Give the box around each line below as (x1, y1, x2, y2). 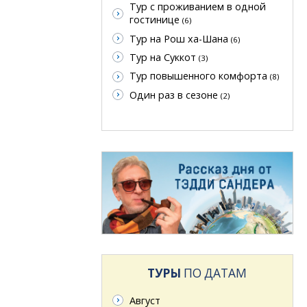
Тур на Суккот (129, 51, 199, 64)
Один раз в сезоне (129, 88, 221, 101)
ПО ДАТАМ (181, 265, 247, 282)
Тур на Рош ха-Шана (129, 32, 231, 45)
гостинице (129, 13, 182, 27)
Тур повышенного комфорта (129, 69, 270, 83)
